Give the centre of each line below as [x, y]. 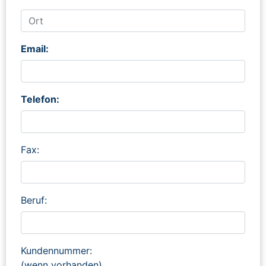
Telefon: [40, 99]
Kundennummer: [56, 250]
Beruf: [34, 200]
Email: [35, 48]
